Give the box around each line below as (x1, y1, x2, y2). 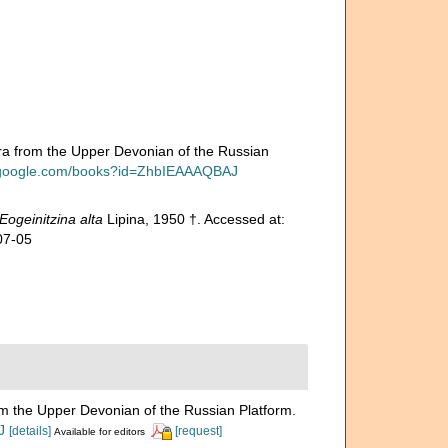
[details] (9, 423, 51, 438)
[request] (175, 423, 222, 438)
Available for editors (54, 425, 145, 437)
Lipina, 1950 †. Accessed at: (102, 210, 285, 227)
